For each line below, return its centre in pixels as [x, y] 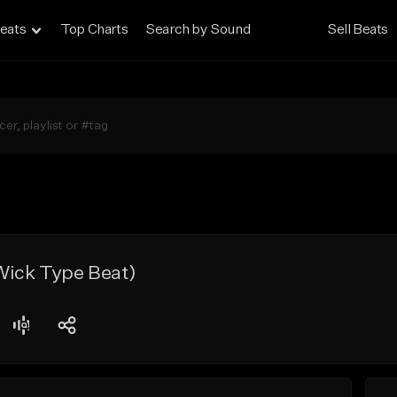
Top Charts [94, 30]
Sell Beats [358, 30]
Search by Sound [198, 30]
